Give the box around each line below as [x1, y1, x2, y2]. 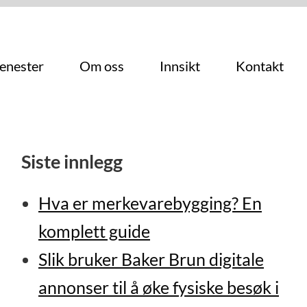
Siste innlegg [21, 150, 123, 173]
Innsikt [160, 58, 201, 74]
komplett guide [38, 221, 150, 242]
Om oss [79, 58, 125, 74]
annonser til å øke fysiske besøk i [38, 278, 279, 298]
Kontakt [236, 58, 284, 74]
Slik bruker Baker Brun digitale [38, 249, 264, 270]
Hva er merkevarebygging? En [38, 193, 262, 214]
